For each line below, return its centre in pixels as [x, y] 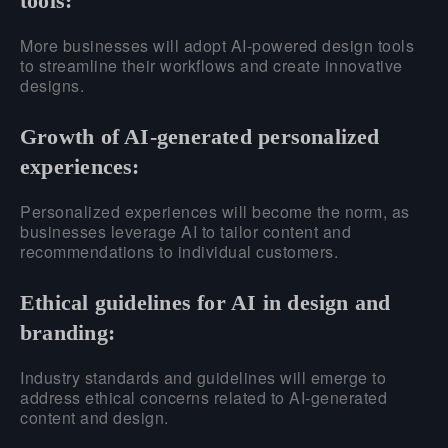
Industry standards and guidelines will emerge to [203, 377]
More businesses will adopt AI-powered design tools [217, 45]
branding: [67, 332]
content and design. [94, 417]
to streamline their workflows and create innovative [211, 65]
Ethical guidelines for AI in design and [205, 302]
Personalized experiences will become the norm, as [215, 211]
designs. [52, 85]
